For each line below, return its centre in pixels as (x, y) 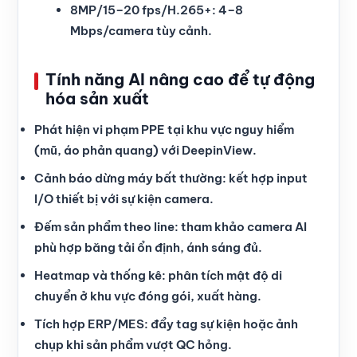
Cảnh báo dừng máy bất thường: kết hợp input (171, 178)
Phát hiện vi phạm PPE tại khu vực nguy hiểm (164, 129)
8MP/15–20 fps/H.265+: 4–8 (157, 10)
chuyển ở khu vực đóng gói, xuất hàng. (148, 296)
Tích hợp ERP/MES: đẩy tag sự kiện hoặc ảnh (166, 324)
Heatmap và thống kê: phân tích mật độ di (158, 275)
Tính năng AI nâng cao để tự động (180, 79)
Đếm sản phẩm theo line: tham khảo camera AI (171, 226)
